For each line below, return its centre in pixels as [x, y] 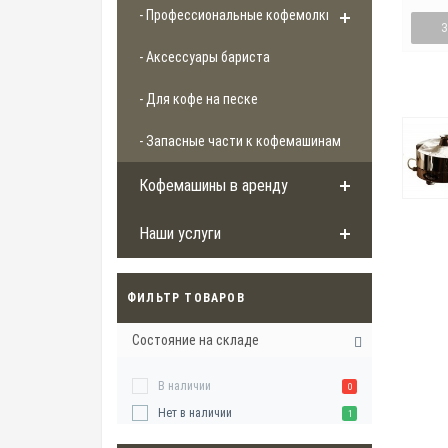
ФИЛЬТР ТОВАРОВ [186, 298]
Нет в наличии [195, 413]
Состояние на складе [195, 340]
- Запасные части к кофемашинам [240, 141]
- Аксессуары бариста [204, 57]
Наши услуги [180, 234]
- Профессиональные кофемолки [236, 15]
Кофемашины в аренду [213, 186]
